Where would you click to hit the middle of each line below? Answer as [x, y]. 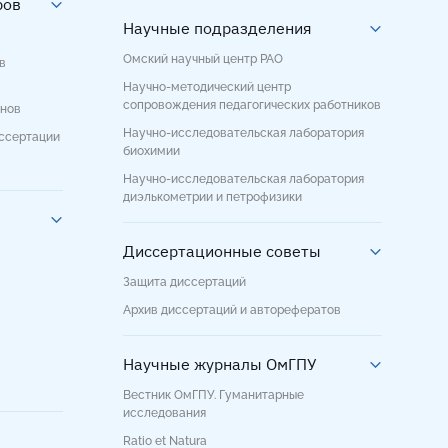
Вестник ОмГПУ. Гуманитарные [213, 395]
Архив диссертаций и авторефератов [232, 310]
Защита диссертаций [184, 282]
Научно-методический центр [207, 87]
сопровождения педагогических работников [252, 105]
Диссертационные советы [222, 251]
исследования [164, 413]
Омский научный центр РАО [203, 59]
